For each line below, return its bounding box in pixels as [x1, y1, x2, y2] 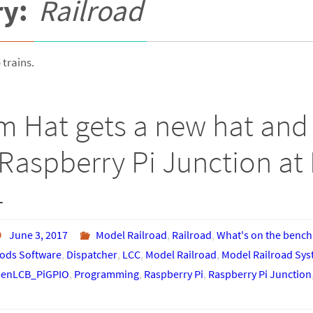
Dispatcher [66, 247, 117, 261]
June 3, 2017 [9, 228, 68, 242]
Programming [74, 267, 139, 281]
